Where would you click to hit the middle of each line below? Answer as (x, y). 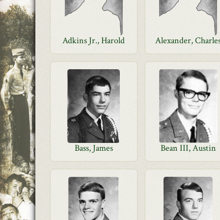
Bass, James (94, 148)
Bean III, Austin (188, 148)
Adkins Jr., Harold (94, 41)
